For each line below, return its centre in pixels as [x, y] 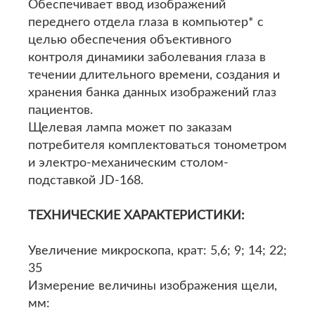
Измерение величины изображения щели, [153, 286]
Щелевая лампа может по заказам [130, 128]
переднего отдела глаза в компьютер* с [146, 22]
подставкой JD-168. [86, 181]
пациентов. [60, 110]
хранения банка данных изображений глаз [152, 93]
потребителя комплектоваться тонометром [157, 146]
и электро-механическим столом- [128, 163]
